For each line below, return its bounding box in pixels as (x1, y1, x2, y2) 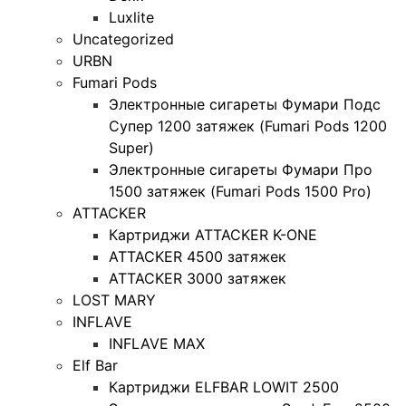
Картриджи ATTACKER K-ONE (109, 225, 317, 244)
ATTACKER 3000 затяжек (109, 268, 286, 287)
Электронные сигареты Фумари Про (109, 159, 372, 179)
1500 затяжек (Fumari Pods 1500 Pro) (109, 181, 372, 200)
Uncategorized (72, 29, 174, 48)
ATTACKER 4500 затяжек (109, 246, 286, 266)
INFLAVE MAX (109, 333, 205, 353)
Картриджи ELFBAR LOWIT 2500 (109, 377, 339, 396)
